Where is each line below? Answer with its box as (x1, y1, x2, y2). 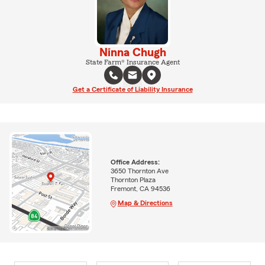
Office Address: (110, 159, 160, 166)
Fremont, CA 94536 (110, 185, 170, 193)
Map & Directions (117, 199, 173, 207)
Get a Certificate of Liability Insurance (72, 85, 193, 93)
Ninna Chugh (99, 46, 166, 59)
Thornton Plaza (110, 176, 156, 184)
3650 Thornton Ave (110, 167, 169, 175)
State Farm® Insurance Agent (85, 58, 180, 66)
